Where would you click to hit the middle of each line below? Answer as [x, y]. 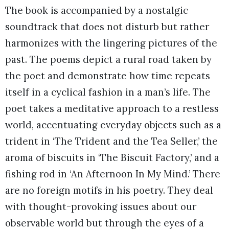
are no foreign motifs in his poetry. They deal [109, 190]
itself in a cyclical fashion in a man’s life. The [108, 92]
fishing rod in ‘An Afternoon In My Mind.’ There [113, 174]
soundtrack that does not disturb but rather [107, 27]
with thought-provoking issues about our [101, 207]
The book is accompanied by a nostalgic [97, 10]
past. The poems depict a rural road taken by [108, 60]
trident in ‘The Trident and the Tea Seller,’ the [111, 141]
